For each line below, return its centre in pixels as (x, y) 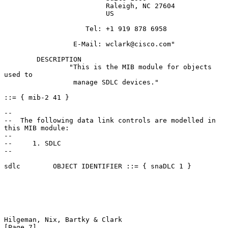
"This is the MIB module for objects (37, 67)
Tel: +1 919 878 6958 (45, 28)
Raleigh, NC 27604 (55, 6)
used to (18, 74)
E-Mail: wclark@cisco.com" (39, 44)
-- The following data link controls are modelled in (110, 120)
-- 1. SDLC (33, 143)
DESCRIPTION (20, 59)
